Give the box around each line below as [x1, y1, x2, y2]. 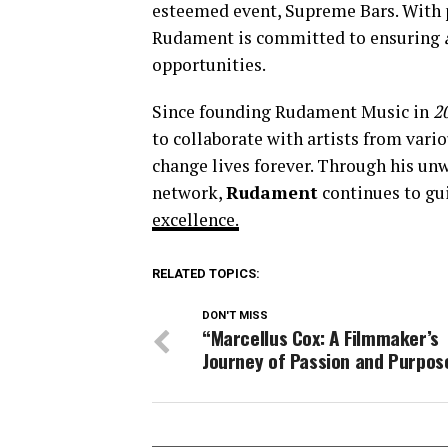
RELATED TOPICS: [152, 266, 260, 282]
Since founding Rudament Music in [152, 100, 433, 124]
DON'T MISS [202, 309, 268, 323]
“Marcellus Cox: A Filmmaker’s [202, 323, 439, 353]
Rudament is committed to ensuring [152, 26, 444, 50]
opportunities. [152, 53, 266, 77]
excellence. [152, 208, 239, 232]
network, [152, 181, 226, 205]
